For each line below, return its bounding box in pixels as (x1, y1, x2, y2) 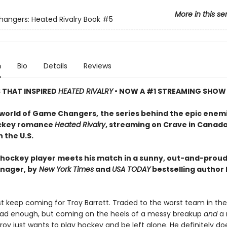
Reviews (83, 61, 111, 71)
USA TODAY (111, 164, 150, 174)
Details (43, 61, 67, 71)
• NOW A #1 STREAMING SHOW (112, 86, 226, 96)
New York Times (36, 164, 94, 174)
